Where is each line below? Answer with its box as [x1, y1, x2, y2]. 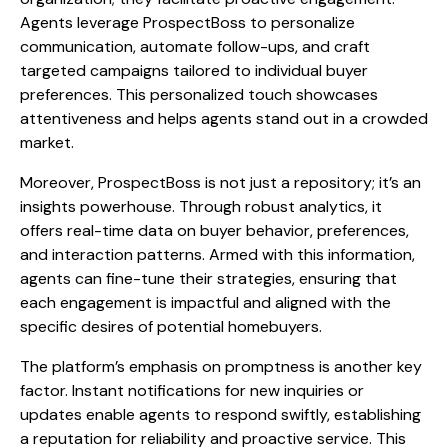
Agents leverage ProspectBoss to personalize [20, 12, 355, 34]
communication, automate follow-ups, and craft [20, 36, 370, 58]
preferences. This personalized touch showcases [20, 84, 378, 106]
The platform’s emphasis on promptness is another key [20, 356, 422, 378]
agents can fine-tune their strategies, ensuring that [20, 268, 397, 290]
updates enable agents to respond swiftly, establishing [20, 404, 421, 426]
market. [20, 132, 74, 154]
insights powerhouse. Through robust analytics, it [20, 196, 382, 218]
